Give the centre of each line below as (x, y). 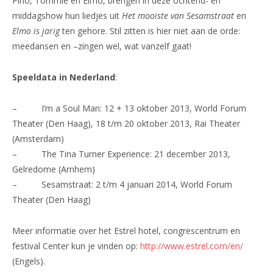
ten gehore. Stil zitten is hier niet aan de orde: (150, 30)
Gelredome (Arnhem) (54, 169)
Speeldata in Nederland (64, 77)
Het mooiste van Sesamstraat (178, 15)
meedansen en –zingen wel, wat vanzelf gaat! (102, 46)
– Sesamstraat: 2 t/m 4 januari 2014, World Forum (122, 184)
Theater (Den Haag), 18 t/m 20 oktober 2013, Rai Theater (126, 123)
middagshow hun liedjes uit (67, 15)
